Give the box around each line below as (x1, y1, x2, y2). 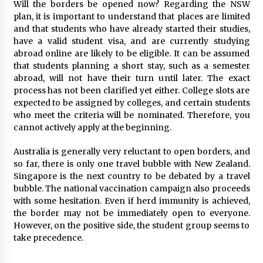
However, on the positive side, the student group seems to (13, 220, 250, 231)
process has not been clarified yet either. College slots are (13, 85, 250, 96)
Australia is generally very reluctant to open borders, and (13, 146, 250, 157)
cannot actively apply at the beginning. (13, 122, 173, 133)
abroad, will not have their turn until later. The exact (13, 72, 250, 83)
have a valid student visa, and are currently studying (13, 35, 250, 46)
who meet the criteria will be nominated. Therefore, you (13, 109, 250, 120)
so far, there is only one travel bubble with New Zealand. (13, 158, 250, 169)
